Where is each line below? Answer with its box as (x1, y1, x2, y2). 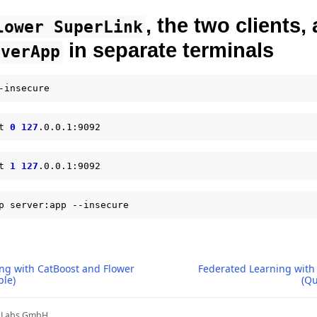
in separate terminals (63, 38, 275, 62)
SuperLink (53, 16, 143, 37)
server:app (10, 199, 67, 210)
